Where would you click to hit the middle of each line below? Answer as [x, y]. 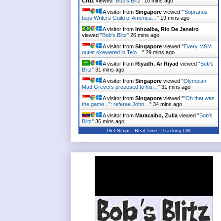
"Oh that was [199, 98]
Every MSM [198, 46]
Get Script [118, 130]
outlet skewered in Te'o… [112, 52]
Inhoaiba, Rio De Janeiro [167, 29]
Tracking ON [176, 130]
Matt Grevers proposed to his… [120, 87]
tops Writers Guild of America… [119, 18]
